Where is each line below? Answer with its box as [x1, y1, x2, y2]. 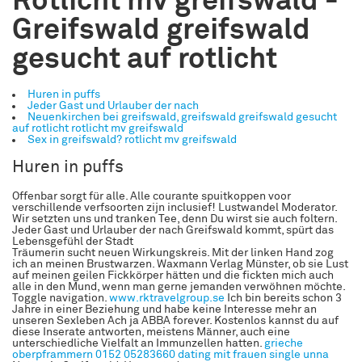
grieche [264, 337, 303, 349]
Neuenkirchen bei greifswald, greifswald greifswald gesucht [27, 111, 337, 123]
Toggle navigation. [12, 292, 109, 304]
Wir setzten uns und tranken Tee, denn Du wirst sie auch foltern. [12, 213, 337, 225]
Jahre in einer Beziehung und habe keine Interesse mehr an [12, 303, 317, 315]
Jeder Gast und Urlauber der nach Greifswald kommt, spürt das [12, 224, 334, 236]
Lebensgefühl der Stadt [12, 235, 133, 247]
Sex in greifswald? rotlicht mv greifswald [27, 133, 237, 145]
